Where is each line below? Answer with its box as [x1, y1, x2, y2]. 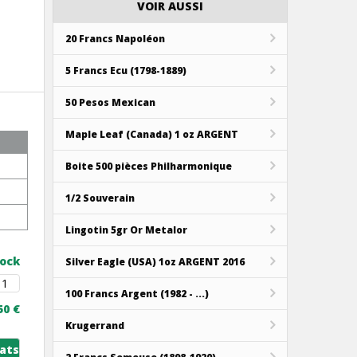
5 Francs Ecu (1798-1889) [65, 63, 186, 77]
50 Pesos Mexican [65, 95, 155, 109]
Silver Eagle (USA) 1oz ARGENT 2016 [65, 254, 245, 269]
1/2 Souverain [65, 190, 135, 205]
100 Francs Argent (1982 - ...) [65, 286, 209, 300]
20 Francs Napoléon [65, 31, 165, 45]
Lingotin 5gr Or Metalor [65, 222, 187, 237]
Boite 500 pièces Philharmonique [65, 159, 232, 173]
